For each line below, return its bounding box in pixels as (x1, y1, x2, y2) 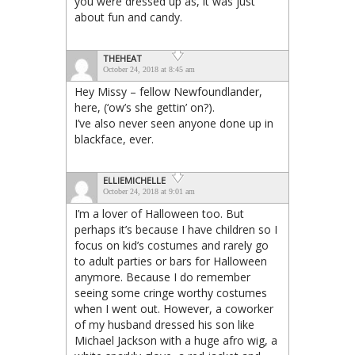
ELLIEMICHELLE (103, 174, 166, 186)
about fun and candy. (74, 9, 182, 25)
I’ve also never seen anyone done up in (74, 115, 273, 131)
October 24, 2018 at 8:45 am (103, 64, 195, 74)
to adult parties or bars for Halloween (74, 253, 267, 269)
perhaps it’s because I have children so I (74, 221, 277, 237)
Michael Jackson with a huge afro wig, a (74, 332, 277, 348)
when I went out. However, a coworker (74, 300, 273, 316)
